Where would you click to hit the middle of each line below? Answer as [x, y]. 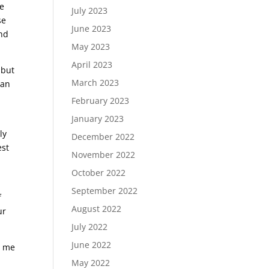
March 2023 [95, 83]
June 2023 [92, 29]
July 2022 [90, 227]
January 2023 [98, 119]
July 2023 [90, 11]
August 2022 [97, 209]
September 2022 [105, 191]
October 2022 [99, 173]
